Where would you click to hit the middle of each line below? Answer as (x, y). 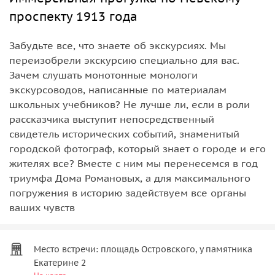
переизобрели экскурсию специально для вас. (124, 60)
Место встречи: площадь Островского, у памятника (143, 249)
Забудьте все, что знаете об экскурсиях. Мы (118, 45)
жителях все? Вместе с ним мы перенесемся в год (134, 163)
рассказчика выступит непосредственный (112, 119)
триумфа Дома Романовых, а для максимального (130, 178)
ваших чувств (42, 207)
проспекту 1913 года (73, 16)
